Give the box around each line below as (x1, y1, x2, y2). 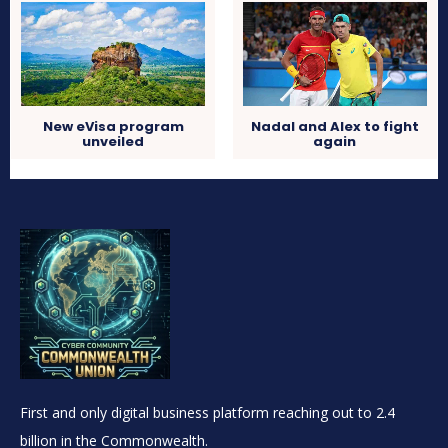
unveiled (82, 132, 145, 152)
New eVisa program (42, 117, 184, 137)
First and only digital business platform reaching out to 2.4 (20, 403, 395, 423)
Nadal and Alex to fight (250, 117, 419, 137)
